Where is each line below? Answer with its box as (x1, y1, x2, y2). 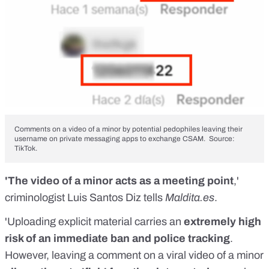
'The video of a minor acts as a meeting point (5, 174, 234, 187)
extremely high (184, 215, 261, 228)
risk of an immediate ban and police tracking (5, 232, 230, 244)
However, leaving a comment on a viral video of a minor (5, 249, 264, 261)
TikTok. (14, 144, 37, 153)
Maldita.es (165, 191, 214, 204)
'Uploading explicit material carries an (5, 215, 184, 228)
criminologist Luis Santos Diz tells (5, 191, 165, 204)
